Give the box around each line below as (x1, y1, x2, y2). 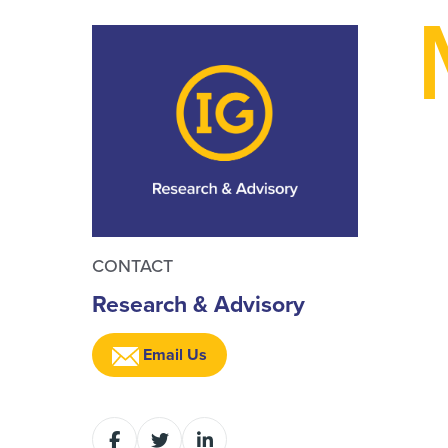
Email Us (139, 343, 208, 367)
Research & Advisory (92, 287, 305, 321)
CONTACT (92, 253, 173, 279)
